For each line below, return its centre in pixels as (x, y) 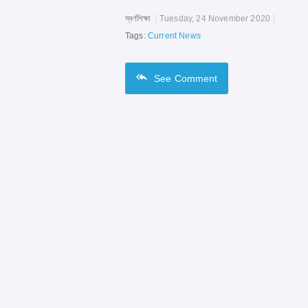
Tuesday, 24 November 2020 (214, 18)
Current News (174, 35)
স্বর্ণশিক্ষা (137, 18)
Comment (196, 78)
